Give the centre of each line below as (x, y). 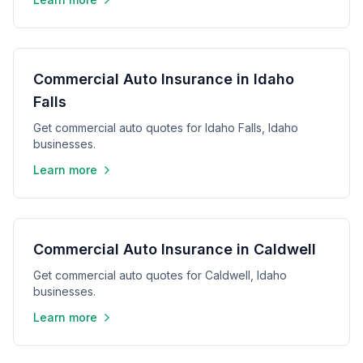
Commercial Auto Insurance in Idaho (164, 79)
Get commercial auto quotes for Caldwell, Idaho (160, 275)
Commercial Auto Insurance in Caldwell (175, 249)
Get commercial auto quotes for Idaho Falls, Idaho (166, 128)
